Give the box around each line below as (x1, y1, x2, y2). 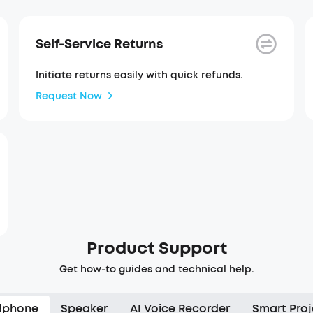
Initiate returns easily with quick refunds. (35, 68, 243, 82)
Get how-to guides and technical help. (59, 263, 254, 276)
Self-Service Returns (35, 35, 163, 52)
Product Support (86, 237, 227, 259)
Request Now (35, 89, 102, 103)
